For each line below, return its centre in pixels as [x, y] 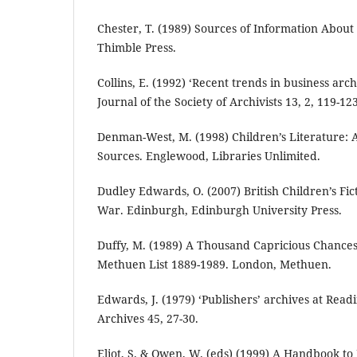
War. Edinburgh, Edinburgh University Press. [220, 210]
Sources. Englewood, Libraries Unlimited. [209, 156]
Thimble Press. [137, 47]
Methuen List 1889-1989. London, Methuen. [214, 265]
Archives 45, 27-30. [148, 319]
